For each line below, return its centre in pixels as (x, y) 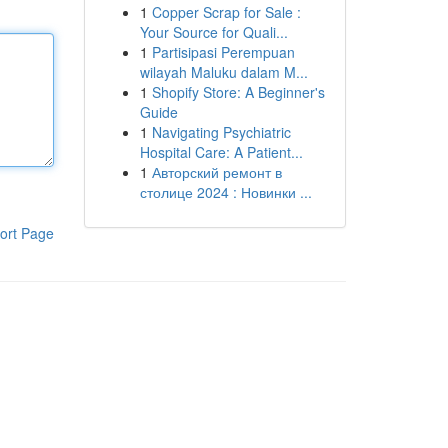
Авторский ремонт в (216, 172)
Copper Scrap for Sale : (226, 12)
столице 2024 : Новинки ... (225, 192)
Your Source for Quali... (213, 32)
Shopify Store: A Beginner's (238, 92)
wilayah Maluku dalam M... (223, 72)
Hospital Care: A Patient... (221, 152)
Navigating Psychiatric (221, 132)
